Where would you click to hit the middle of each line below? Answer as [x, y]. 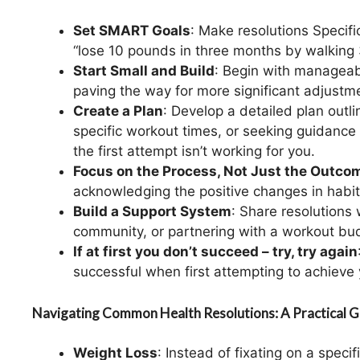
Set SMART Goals [132, 31]
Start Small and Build [144, 71]
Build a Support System [152, 212]
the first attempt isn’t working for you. [194, 151]
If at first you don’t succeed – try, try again [215, 252]
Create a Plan [118, 111]
